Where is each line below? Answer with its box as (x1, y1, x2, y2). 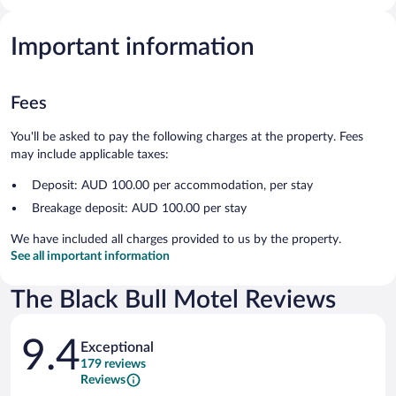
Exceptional (80, 339, 154, 354)
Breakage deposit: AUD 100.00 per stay (32, 202, 247, 215)
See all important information (11, 249, 170, 263)
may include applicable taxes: (11, 148, 169, 161)
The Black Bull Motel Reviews (11, 286, 336, 312)
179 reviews (80, 357, 146, 370)
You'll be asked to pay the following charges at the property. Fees (11, 130, 363, 143)
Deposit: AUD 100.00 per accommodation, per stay (32, 179, 313, 192)
